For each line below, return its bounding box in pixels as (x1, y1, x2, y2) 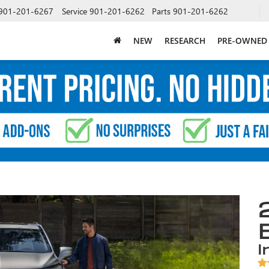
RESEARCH (165, 34, 205, 46)
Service (62, 5, 87, 17)
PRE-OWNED (217, 34, 267, 46)
